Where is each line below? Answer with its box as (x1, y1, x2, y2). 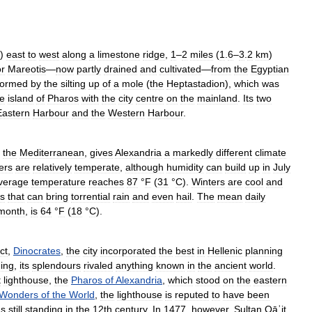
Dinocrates (13, 245, 61, 256)
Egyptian (251, 63, 289, 75)
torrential (71, 191, 110, 202)
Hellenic (208, 245, 242, 256)
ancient (214, 260, 247, 271)
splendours (32, 260, 81, 271)
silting (61, 78, 86, 89)
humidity (166, 162, 203, 173)
